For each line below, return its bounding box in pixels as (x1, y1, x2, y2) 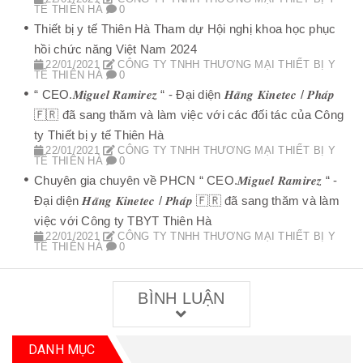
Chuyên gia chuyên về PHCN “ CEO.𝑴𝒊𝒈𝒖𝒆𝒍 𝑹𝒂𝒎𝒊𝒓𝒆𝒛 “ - (34, 173, 338, 187)
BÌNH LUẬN (138, 288, 225, 307)
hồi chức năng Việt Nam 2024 (34, 41, 197, 56)
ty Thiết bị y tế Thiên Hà (34, 127, 164, 142)
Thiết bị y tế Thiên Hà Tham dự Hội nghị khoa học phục (34, 21, 336, 36)
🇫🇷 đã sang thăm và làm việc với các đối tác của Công (34, 107, 344, 122)
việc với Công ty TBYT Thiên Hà (34, 213, 212, 228)
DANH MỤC (28, 341, 96, 357)
